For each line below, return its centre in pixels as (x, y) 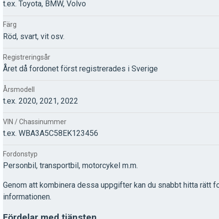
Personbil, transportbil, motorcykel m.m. (70, 166)
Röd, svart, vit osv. (34, 36)
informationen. (27, 197)
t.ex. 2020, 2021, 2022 (41, 101)
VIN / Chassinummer (35, 121)
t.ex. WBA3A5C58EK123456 (51, 133)
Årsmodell (19, 89)
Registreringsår (27, 57)
